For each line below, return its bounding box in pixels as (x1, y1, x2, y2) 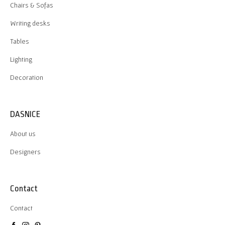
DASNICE (10, 109, 40, 119)
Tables (10, 37, 29, 45)
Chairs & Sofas (10, 1, 53, 9)
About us (10, 130, 36, 138)
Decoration (10, 73, 43, 81)
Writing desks (10, 19, 50, 27)
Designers (10, 148, 41, 156)
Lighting (10, 55, 32, 63)
